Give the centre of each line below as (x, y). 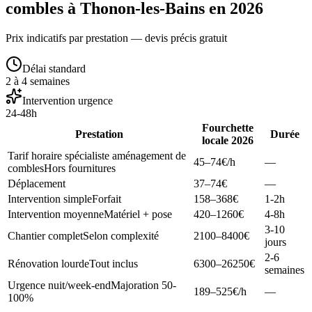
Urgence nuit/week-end (59, 286)
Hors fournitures (80, 169)
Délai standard (54, 69)
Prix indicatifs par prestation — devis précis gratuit (116, 38)
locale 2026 (228, 141)
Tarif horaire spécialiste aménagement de (97, 156)
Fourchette (228, 128)
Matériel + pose (138, 214)
